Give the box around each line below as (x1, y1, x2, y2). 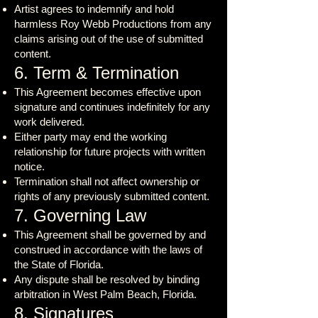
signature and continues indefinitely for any (14, 101, 210, 113)
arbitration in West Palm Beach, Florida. (14, 288, 197, 300)
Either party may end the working (14, 131, 167, 143)
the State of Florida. (14, 258, 104, 270)
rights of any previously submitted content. (14, 190, 209, 202)
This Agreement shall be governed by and (14, 229, 206, 241)
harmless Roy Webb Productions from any (14, 18, 212, 30)
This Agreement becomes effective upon (14, 86, 201, 98)
